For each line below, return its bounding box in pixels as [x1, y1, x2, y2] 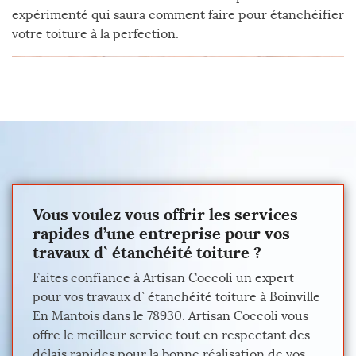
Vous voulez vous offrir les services [33, 204, 298, 224]
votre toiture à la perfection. [12, 26, 179, 41]
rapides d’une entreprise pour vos [33, 223, 290, 243]
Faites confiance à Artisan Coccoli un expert [33, 270, 294, 285]
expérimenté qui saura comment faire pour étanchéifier [12, 7, 344, 22]
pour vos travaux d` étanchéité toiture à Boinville [33, 289, 320, 304]
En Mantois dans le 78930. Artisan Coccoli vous [33, 308, 308, 323]
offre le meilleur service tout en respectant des [33, 327, 310, 342]
